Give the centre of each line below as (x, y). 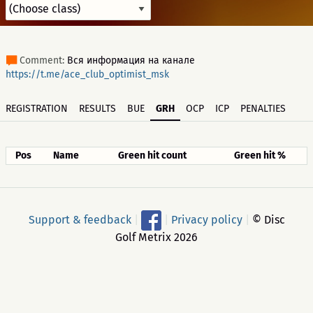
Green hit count (152, 155)
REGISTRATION (37, 109)
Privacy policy (206, 219)
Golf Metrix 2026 (156, 237)
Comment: (43, 60)
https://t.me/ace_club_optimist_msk (87, 74)
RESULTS (97, 109)
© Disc (267, 219)
